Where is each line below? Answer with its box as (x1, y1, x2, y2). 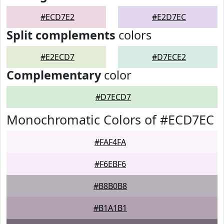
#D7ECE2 (152, 51, 186, 62)
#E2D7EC (152, 11, 186, 22)
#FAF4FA (94, 136, 126, 147)
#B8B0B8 (93, 180, 127, 191)
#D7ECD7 (95, 91, 131, 102)
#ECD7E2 (40, 11, 74, 22)
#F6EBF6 (94, 158, 126, 169)
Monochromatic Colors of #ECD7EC (6, 111, 214, 128)
